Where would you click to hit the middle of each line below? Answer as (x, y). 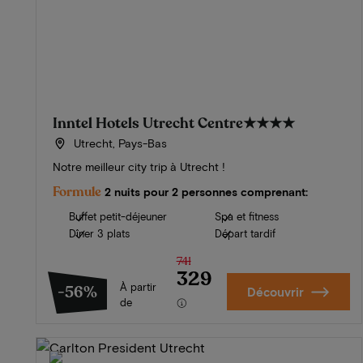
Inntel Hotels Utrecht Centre (148, 124)
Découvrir (276, 292)
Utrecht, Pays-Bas (118, 143)
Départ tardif (246, 234)
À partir (138, 287)
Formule (77, 192)
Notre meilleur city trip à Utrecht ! (139, 167)
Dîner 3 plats (99, 234)
